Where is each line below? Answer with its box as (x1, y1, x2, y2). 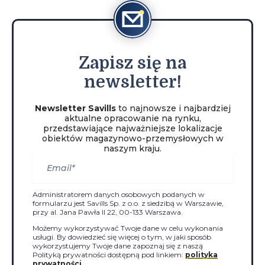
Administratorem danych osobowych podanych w (33, 190, 205, 199)
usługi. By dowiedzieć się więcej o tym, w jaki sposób (33, 232, 211, 241)
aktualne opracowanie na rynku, (64, 113, 201, 124)
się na (137, 54, 186, 73)
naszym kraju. (104, 143, 161, 154)
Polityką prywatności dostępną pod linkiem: (33, 250, 185, 259)
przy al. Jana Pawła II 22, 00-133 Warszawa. (33, 208, 183, 216)
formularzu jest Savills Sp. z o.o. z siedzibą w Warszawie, (33, 199, 224, 208)
